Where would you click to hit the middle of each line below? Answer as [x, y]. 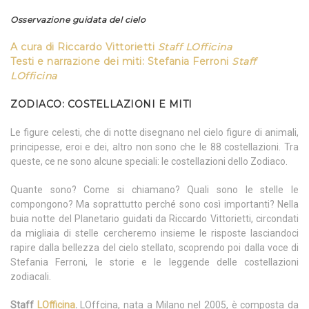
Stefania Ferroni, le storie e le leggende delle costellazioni [154, 262]
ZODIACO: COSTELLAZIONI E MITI [101, 104]
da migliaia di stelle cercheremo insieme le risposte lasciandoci [154, 233]
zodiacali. [31, 277]
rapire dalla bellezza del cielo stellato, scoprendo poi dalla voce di [154, 248]
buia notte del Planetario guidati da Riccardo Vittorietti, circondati [154, 219]
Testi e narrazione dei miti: [79, 62]
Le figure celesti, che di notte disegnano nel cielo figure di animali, [154, 133]
